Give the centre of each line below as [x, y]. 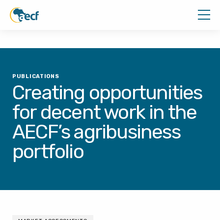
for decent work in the [105, 112]
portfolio [48, 151]
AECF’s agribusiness [96, 132]
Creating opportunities [107, 93]
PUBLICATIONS [36, 76]
